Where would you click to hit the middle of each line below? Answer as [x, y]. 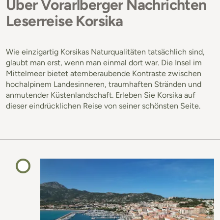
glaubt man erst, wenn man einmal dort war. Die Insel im [104, 62]
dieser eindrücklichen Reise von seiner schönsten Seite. [103, 106]
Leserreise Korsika [65, 21]
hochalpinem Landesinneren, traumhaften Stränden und [104, 84]
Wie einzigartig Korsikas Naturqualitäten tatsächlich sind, [105, 52]
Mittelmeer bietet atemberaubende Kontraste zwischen [104, 73]
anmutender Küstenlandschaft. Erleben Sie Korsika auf [101, 95]
